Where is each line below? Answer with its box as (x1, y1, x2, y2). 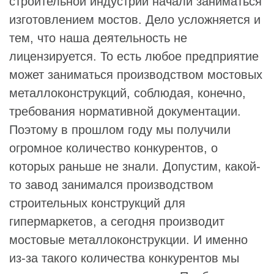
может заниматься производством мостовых (9, 67, 262, 81)
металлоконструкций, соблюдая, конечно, (9, 86, 246, 100)
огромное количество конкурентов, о (9, 141, 218, 155)
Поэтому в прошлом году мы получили (9, 122, 231, 136)
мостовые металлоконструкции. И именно (9, 232, 248, 246)
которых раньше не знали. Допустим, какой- (9, 159, 261, 173)
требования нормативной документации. (9, 104, 241, 118)
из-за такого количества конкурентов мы (9, 251, 239, 265)
